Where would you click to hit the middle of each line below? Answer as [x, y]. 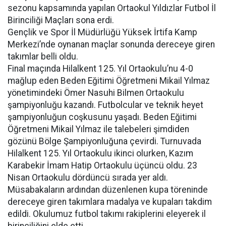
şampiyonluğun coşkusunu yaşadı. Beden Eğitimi [102, 117]
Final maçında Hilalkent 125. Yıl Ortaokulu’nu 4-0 [100, 69]
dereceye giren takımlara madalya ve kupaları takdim [110, 202]
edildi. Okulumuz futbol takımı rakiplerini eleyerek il [107, 214]
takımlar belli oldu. [43, 56]
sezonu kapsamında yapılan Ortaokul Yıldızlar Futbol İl [112, 8]
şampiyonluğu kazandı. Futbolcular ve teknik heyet [105, 105]
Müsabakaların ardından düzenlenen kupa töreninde [108, 190]
